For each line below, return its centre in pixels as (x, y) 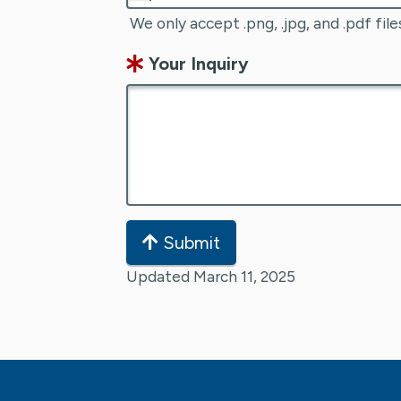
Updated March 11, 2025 (211, 276)
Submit (192, 242)
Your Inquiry (196, 63)
